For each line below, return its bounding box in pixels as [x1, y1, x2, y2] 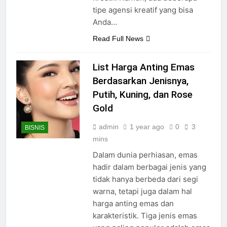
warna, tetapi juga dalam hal [92, 186, 192, 197]
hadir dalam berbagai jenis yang [92, 162, 206, 172]
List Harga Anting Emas [92, 61, 195, 73]
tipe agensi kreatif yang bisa [92, 5, 193, 15]
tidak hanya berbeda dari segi [92, 174, 198, 184]
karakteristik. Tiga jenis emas [92, 211, 197, 221]
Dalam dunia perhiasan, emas [92, 150, 198, 160]
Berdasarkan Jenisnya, [92, 75, 188, 87]
